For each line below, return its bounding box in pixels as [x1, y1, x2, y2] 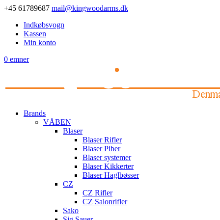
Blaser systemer [82, 153, 131, 162]
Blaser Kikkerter [82, 162, 134, 170]
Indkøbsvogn [24, 21, 64, 29]
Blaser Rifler [82, 136, 122, 144]
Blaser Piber [82, 144, 120, 153]
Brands [24, 109, 46, 117]
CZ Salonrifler [82, 197, 127, 206]
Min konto [24, 38, 56, 47]
